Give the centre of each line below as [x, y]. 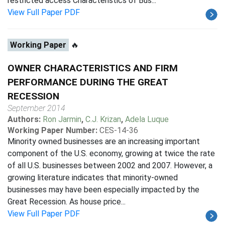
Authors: [25, 119]
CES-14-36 [119, 130]
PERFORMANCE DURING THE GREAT [88, 82]
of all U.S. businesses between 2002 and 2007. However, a [110, 165]
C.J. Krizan [103, 119]
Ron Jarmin [62, 119]
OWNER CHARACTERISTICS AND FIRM [93, 68]
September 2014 [36, 108]
